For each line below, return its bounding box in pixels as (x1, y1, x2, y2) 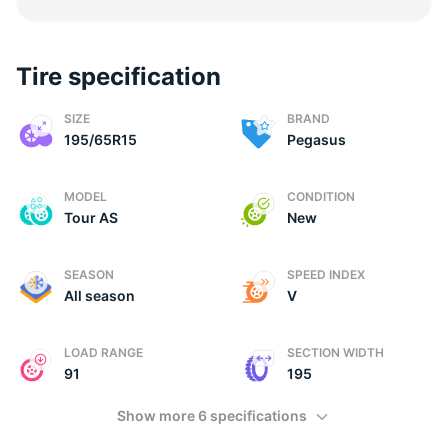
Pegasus (287, 131, 346, 148)
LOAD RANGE (64, 345, 143, 360)
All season (64, 287, 135, 304)
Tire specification (16, 62, 221, 91)
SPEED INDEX (287, 267, 365, 282)
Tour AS (64, 209, 118, 226)
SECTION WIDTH (287, 345, 384, 360)
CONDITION (287, 189, 355, 204)
